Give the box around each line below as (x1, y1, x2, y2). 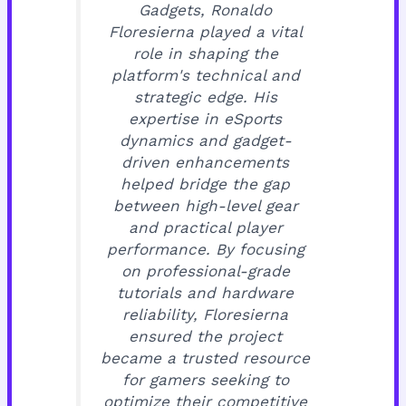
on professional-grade (121, 261, 290, 280)
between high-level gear (112, 196, 298, 215)
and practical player (128, 217, 283, 237)
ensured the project (129, 326, 282, 345)
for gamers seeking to (121, 370, 289, 389)
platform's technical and (111, 65, 300, 84)
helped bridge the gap (121, 174, 290, 193)
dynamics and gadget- (119, 130, 292, 150)
